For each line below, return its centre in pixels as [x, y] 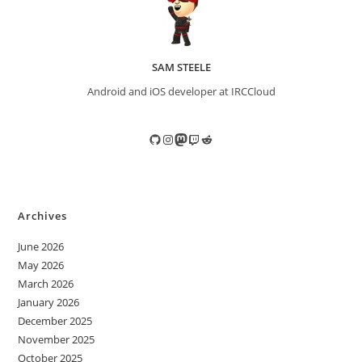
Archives [43, 216]
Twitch [204, 138]
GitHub [167, 138]
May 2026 [41, 265]
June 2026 [41, 247]
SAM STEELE [181, 67]
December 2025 [55, 321]
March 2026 [46, 284]
